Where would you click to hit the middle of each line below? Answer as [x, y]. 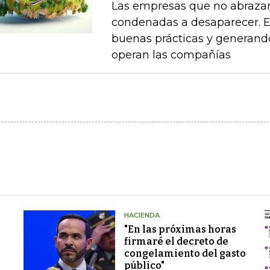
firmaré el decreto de [176, 241]
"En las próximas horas [180, 229]
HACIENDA [142, 215]
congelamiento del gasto [185, 253]
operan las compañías [171, 55]
